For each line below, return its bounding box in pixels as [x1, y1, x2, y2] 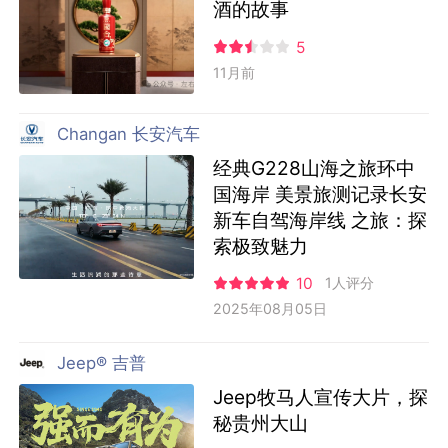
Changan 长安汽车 [57, 124, 201, 145]
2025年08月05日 [212, 300, 327, 318]
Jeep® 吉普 [57, 353, 147, 374]
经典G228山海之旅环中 [212, 155, 415, 180]
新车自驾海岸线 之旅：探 [212, 207, 427, 232]
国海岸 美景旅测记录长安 [212, 181, 427, 206]
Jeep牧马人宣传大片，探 [212, 384, 428, 409]
